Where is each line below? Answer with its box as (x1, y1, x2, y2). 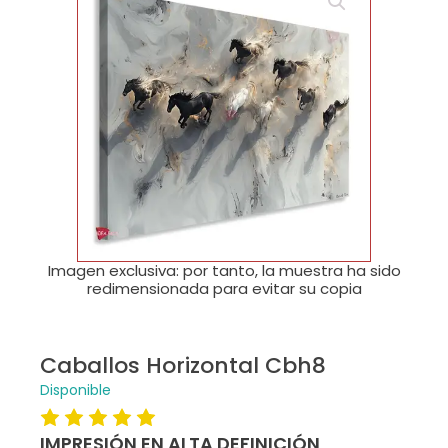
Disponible (40, 380, 111, 401)
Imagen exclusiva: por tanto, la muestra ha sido (47, 260, 401, 282)
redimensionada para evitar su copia (86, 278, 362, 300)
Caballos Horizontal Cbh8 (40, 350, 326, 382)
